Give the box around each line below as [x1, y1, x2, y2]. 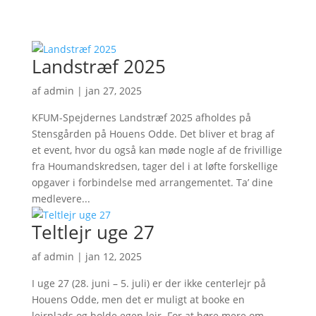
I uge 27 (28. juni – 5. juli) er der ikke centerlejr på [31, 276, 266, 290]
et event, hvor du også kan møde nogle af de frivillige [31, 143, 282, 157]
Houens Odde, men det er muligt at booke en [31, 293, 245, 306]
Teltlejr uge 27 [31, 219, 154, 245]
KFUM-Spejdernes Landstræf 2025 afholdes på [31, 111, 251, 124]
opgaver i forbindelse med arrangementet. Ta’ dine [31, 176, 273, 189]
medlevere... [31, 192, 90, 205]
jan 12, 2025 [85, 250, 142, 263]
